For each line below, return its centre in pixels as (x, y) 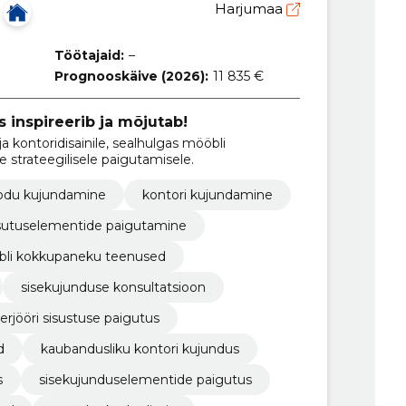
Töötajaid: (89, 55)
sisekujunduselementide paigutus (145, 380)
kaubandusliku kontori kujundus (140, 349)
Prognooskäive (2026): (131, 76)
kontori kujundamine (207, 195)
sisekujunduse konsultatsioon (113, 288)
